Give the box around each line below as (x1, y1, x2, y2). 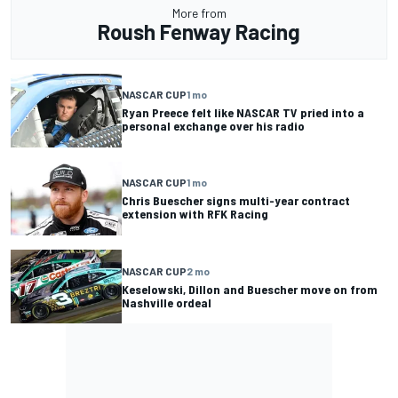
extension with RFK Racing (122, 206, 268, 222)
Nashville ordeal (122, 294, 211, 310)
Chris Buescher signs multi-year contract (122, 193, 350, 209)
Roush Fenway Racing (98, 18, 300, 44)
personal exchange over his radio (122, 118, 305, 134)
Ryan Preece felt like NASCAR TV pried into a (122, 105, 364, 121)
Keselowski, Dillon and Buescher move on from (122, 281, 378, 297)
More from (171, 4, 227, 20)
